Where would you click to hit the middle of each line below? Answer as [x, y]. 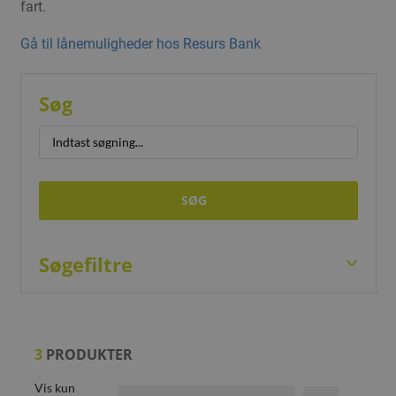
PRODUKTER [87, 354]
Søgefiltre [85, 264]
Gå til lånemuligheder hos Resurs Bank [140, 43]
